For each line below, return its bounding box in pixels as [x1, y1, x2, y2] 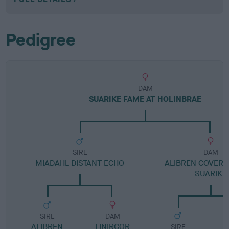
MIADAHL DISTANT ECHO [35, 157, 125, 168]
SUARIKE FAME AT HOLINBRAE [89, 94, 202, 104]
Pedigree [6, 29, 76, 52]
